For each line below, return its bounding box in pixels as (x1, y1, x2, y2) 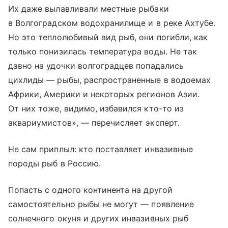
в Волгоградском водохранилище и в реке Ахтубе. (8, 17, 216, 28)
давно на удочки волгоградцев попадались (8, 60, 184, 71)
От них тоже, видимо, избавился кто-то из (8, 103, 184, 113)
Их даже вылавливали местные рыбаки (8, 3, 169, 14)
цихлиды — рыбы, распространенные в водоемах (8, 74, 211, 85)
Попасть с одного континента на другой (8, 184, 173, 195)
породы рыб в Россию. (8, 158, 101, 168)
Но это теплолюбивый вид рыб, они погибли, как (8, 32, 208, 42)
